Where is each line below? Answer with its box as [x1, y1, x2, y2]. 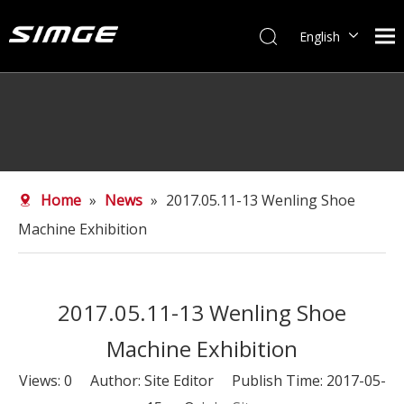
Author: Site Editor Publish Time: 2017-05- [71, 371, 386, 390]
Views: [18, 371, 64, 390]
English [298, 27, 340, 45]
